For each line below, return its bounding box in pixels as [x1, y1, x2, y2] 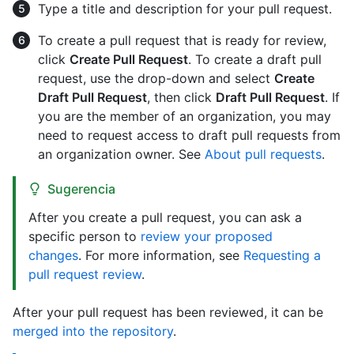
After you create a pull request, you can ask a [28, 209, 302, 225]
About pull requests [205, 145, 322, 162]
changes [28, 247, 78, 263]
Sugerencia [47, 180, 115, 197]
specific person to [28, 228, 141, 244]
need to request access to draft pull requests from [38, 126, 341, 143]
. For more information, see [78, 247, 243, 263]
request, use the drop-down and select [38, 70, 274, 86]
